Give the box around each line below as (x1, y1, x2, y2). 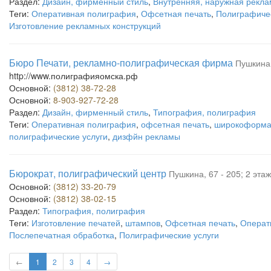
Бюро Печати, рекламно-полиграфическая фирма (9, 56, 233, 70)
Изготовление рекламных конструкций (9, 19, 161, 31)
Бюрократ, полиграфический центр (9, 166, 166, 180)
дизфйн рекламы (113, 130, 180, 142)
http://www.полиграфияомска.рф (9, 70, 138, 82)
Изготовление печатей (31, 217, 120, 229)
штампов (125, 217, 160, 229)
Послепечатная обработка (9, 229, 114, 241)
